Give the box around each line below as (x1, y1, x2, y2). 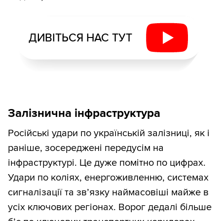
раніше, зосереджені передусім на (8, 142, 164, 154)
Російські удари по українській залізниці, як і (8, 127, 210, 140)
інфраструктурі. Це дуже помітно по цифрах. (8, 157, 206, 169)
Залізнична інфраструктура (8, 106, 160, 121)
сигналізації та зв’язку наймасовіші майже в (8, 186, 209, 199)
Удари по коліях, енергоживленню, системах (8, 172, 209, 184)
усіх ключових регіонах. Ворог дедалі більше (8, 201, 212, 214)
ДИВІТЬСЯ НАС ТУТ (28, 31, 132, 45)
